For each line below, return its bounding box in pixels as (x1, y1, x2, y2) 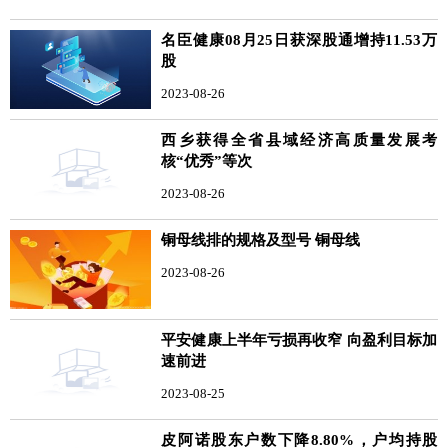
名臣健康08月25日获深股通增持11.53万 (161, 31, 438, 48)
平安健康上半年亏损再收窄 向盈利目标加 (161, 331, 438, 348)
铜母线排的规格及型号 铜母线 (161, 231, 361, 248)
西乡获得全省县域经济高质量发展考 (161, 131, 438, 148)
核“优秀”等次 (161, 152, 253, 169)
